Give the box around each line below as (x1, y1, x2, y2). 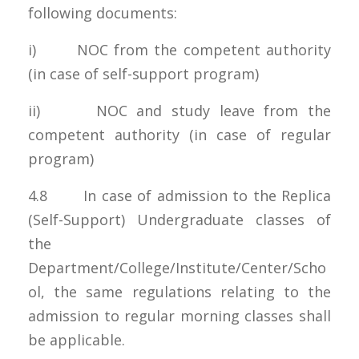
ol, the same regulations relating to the (28, 281, 331, 301)
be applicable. (28, 329, 125, 349)
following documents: (28, 2, 177, 22)
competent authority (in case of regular (28, 124, 331, 144)
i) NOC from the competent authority (28, 39, 331, 59)
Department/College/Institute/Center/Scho (28, 257, 326, 277)
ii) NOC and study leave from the (28, 100, 331, 120)
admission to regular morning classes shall (28, 305, 331, 325)
